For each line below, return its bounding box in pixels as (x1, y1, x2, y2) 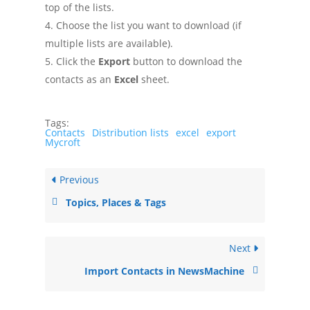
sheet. (138, 72, 170, 86)
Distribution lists (91, 125, 169, 139)
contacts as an (44, 72, 114, 86)
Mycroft (44, 135, 80, 149)
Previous (56, 172, 99, 186)
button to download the (129, 54, 242, 68)
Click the (55, 54, 98, 68)
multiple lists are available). (44, 36, 173, 50)
